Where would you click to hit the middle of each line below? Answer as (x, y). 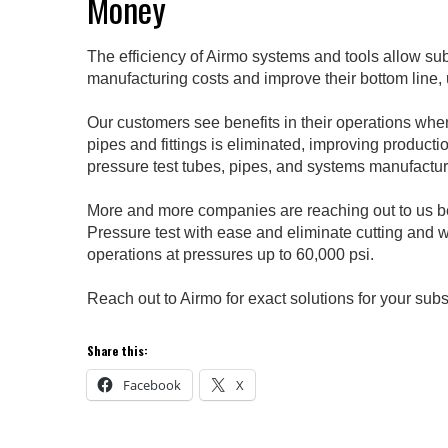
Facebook (152, 385)
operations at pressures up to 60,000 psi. (230, 255)
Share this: (117, 351)
